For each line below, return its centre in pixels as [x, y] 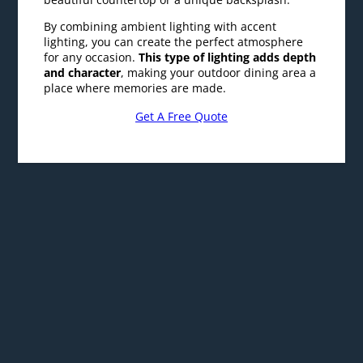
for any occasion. [92, 18]
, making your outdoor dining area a [219, 33]
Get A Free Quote [182, 77]
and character [83, 33]
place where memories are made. [135, 49]
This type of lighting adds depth [228, 18]
